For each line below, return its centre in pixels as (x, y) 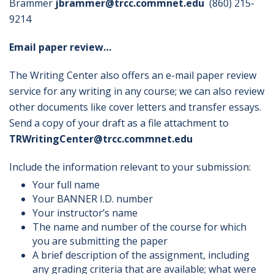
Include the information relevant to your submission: (130, 167)
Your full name (66, 185)
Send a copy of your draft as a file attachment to (119, 123)
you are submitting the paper (100, 241)
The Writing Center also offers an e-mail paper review (133, 75)
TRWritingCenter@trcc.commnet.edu (101, 139)
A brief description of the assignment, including (141, 255)
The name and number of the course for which (139, 227)
